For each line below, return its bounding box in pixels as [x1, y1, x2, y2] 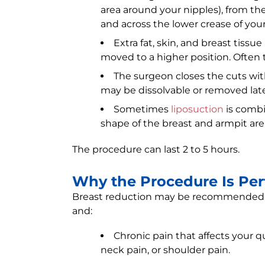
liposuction [171, 104, 224, 115]
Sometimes [114, 104, 171, 115]
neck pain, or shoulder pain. [101, 244, 230, 256]
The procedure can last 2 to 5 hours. [72, 144, 240, 155]
